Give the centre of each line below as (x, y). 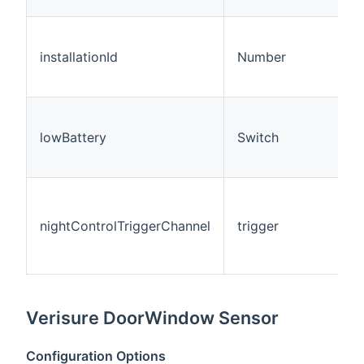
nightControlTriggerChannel (125, 226)
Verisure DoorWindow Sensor (153, 318)
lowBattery (73, 138)
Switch (258, 138)
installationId (79, 57)
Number (262, 57)
